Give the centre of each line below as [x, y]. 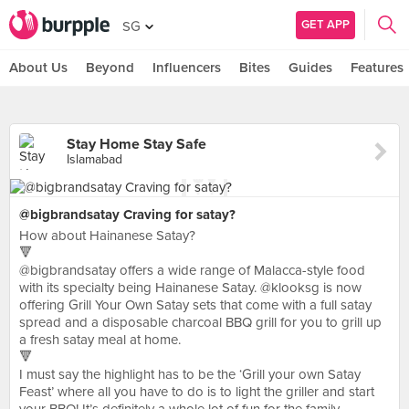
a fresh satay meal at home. [100, 340]
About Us [38, 68]
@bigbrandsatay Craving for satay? [127, 215]
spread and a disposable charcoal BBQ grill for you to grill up [200, 322]
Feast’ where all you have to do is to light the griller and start [197, 392]
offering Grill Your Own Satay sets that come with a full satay [195, 305]
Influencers [187, 68]
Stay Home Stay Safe [136, 144]
